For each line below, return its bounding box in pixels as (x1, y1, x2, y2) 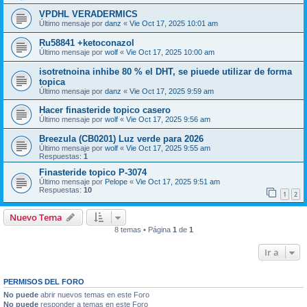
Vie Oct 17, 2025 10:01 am (130, 19, 218, 27)
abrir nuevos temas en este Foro (38, 290, 149, 299)
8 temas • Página (114, 225, 173, 234)
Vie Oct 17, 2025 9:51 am (136, 177, 220, 186)
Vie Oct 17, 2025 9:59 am (130, 87, 214, 95)
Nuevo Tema (10, 210, 62, 223)
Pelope (105, 177, 127, 186)
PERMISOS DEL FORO (3, 277, 84, 286)
